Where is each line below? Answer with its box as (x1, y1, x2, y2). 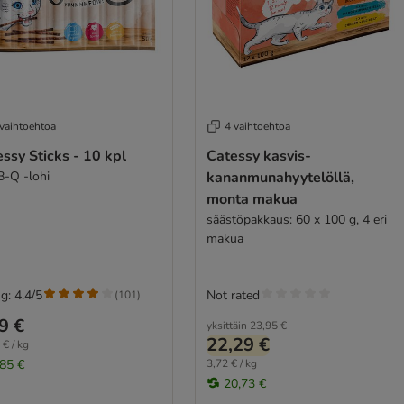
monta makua (206, 188, 298, 209)
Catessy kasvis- (206, 145, 311, 166)
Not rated (206, 286, 260, 304)
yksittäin (206, 317, 247, 333)
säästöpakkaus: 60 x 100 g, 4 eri (206, 210, 387, 228)
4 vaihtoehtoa (224, 118, 290, 133)
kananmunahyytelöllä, (206, 167, 354, 188)
